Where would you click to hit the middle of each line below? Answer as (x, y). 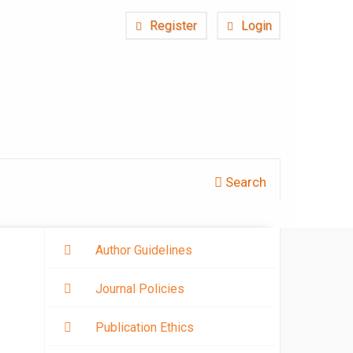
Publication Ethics (145, 328)
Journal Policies (140, 289)
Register (172, 25)
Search (245, 182)
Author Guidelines (144, 251)
